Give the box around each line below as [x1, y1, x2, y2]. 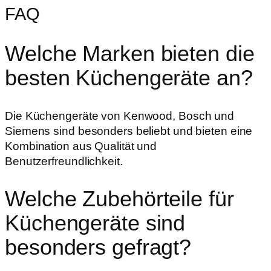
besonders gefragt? [5, 234, 192, 260]
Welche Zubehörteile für [5, 186, 234, 211]
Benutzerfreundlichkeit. [5, 154, 123, 168]
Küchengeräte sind [5, 210, 186, 235]
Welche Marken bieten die [5, 41, 255, 66]
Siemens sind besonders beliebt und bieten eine [5, 124, 253, 137]
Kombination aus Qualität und [5, 139, 157, 152]
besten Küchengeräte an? [5, 65, 253, 90]
